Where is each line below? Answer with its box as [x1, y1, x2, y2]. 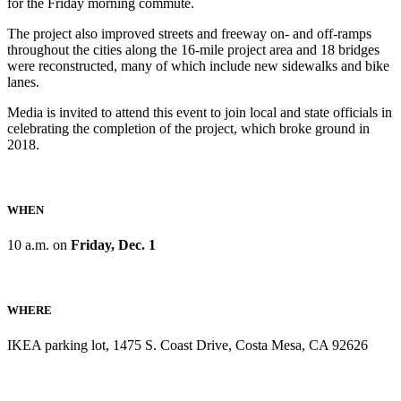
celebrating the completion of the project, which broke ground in [7, 120, 370, 136]
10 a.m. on [7, 236, 71, 252]
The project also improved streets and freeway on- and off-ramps [7, 25, 371, 41]
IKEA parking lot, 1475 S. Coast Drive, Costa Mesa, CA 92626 [7, 337, 368, 354]
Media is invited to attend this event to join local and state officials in [7, 104, 392, 120]
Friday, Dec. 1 [71, 236, 156, 252]
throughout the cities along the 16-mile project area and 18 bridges [7, 41, 380, 57]
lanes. [7, 73, 39, 90]
